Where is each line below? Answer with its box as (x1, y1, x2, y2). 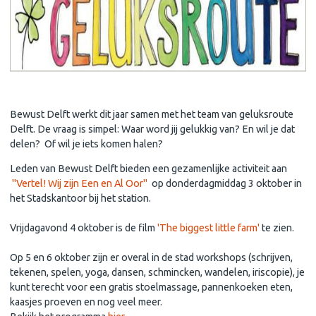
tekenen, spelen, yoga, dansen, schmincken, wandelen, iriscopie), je (10, 266, 305, 278)
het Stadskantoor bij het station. (10, 192, 151, 204)
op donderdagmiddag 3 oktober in (150, 177, 302, 189)
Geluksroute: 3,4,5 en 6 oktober (10, 83, 150, 95)
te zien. (260, 221, 294, 233)
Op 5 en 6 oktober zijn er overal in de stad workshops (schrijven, (10, 251, 293, 263)
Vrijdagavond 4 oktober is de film (10, 221, 157, 233)
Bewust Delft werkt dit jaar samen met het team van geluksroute (10, 108, 293, 120)
